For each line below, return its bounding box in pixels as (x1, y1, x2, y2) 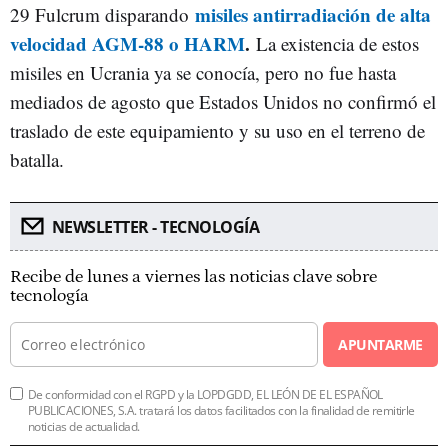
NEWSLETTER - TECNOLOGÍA (51, 216, 259, 238)
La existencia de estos (256, 31, 419, 56)
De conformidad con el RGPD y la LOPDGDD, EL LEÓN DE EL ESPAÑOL (28, 386, 383, 403)
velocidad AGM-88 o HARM (10, 30, 245, 57)
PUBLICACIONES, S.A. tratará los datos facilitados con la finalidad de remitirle (28, 402, 415, 419)
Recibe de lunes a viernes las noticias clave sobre (10, 267, 377, 287)
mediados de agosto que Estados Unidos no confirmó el (10, 89, 436, 114)
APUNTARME (338, 335, 423, 354)
